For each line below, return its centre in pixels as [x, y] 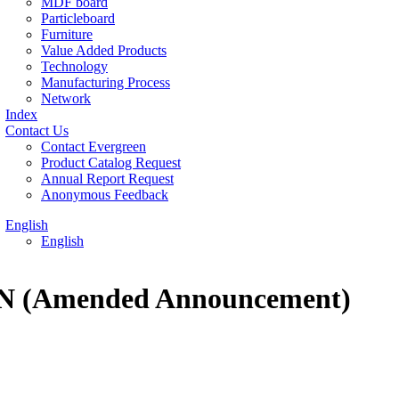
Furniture [67, 34]
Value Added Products [104, 50]
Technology [74, 66]
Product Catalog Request [111, 163]
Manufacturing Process [106, 82]
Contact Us [37, 130]
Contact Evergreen [94, 147]
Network [66, 98]
